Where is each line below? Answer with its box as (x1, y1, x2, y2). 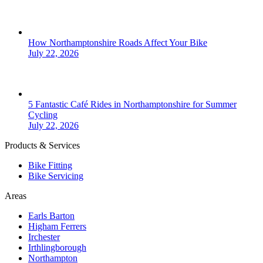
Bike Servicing (28, 170, 83, 181)
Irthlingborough (28, 242, 86, 252)
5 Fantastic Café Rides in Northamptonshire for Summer (28, 99, 237, 109)
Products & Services (5, 140, 80, 150)
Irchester (28, 231, 60, 242)
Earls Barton (28, 210, 75, 221)
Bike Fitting (28, 160, 72, 170)
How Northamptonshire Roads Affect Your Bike (28, 37, 207, 48)
